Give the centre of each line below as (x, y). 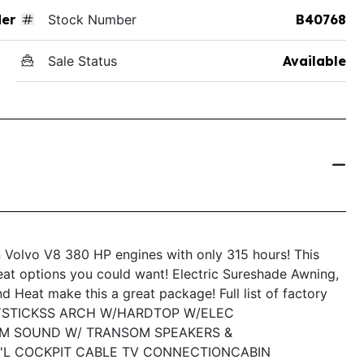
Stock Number (92, 19)
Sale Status (82, 61)
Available (314, 61)
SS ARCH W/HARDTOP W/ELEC (136, 312)
